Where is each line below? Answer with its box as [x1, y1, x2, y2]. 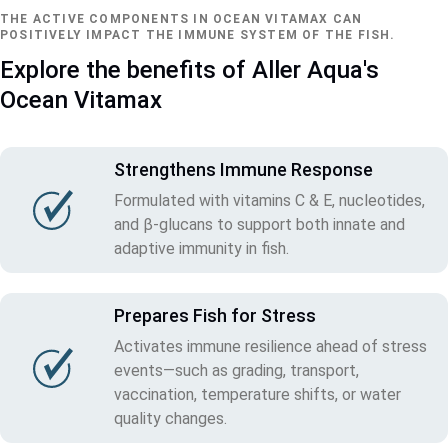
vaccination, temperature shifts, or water [114, 384, 401, 404]
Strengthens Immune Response [114, 158, 373, 180]
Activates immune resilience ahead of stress [114, 336, 427, 356]
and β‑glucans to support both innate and [114, 214, 405, 234]
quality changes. [114, 408, 227, 428]
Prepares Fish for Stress [114, 304, 316, 326]
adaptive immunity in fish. [114, 238, 289, 258]
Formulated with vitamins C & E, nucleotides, [114, 190, 425, 210]
